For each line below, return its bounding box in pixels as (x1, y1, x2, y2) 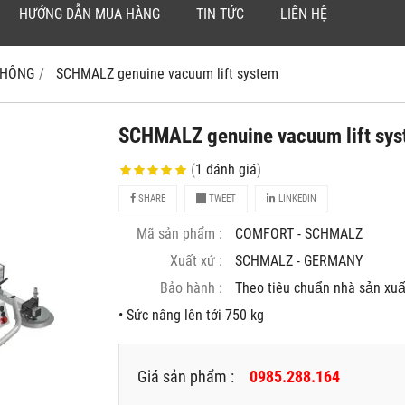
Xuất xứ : (170, 252, 223, 270)
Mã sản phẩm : (137, 225, 223, 243)
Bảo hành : (160, 279, 223, 297)
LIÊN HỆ (280, 5, 327, 24)
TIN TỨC (196, 5, 244, 24)
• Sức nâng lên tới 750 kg (118, 306, 265, 325)
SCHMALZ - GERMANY (235, 252, 363, 270)
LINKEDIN (276, 193, 317, 205)
